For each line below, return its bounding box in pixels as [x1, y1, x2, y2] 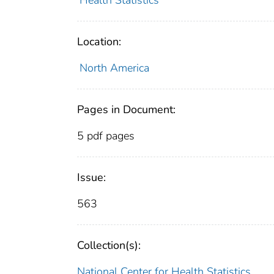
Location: [77, 34, 121, 50]
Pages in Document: [77, 102, 176, 117]
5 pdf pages [77, 128, 135, 144]
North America [79, 61, 149, 76]
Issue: [77, 170, 106, 185]
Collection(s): [77, 238, 141, 253]
